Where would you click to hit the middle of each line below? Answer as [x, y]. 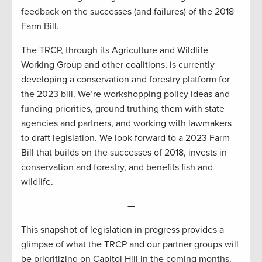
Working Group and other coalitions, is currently [118, 65]
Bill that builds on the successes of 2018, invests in [124, 153]
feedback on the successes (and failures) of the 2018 [127, 12]
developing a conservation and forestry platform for [125, 80]
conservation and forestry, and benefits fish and [117, 168]
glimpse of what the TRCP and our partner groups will [130, 245]
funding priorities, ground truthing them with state [123, 109]
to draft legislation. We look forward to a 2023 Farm [125, 138]
